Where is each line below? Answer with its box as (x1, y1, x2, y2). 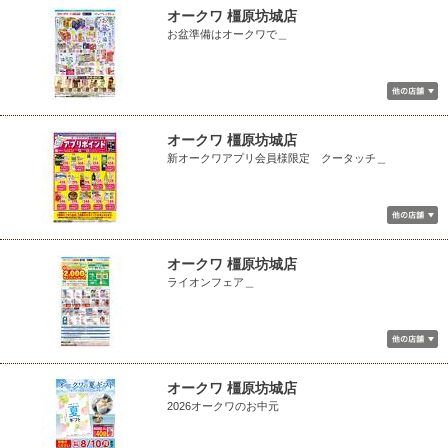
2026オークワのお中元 (167, 400, 279, 412)
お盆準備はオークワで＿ (167, 28, 288, 40)
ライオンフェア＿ (167, 276, 255, 288)
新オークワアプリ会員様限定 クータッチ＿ (167, 152, 387, 164)
